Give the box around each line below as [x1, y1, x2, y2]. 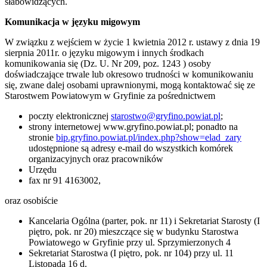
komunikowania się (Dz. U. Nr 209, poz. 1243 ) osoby [5, 58, 211, 69]
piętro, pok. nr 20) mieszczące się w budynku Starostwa [29, 226, 238, 237]
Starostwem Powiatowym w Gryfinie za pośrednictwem [5, 91, 215, 101]
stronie [29, 132, 56, 143]
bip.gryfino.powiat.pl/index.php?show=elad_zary [56, 132, 241, 143]
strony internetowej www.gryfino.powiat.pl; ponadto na [29, 122, 238, 132]
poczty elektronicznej [29, 111, 111, 122]
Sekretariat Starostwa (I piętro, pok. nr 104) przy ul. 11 [29, 248, 234, 259]
